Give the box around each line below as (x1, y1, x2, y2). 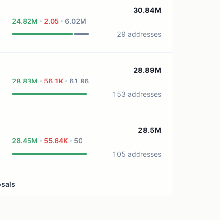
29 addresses (116, 30, 161, 38)
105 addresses (112, 150, 161, 158)
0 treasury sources (57, 5, 118, 14)
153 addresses (112, 90, 161, 98)
